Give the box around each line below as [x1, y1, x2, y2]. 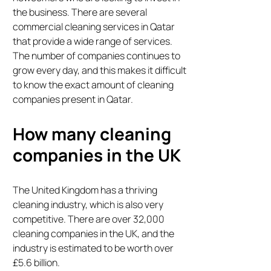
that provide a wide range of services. [13, 34, 173, 48]
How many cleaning [13, 122, 172, 146]
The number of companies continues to [13, 49, 181, 63]
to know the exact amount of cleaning [13, 78, 174, 92]
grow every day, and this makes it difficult [13, 64, 187, 77]
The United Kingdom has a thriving [13, 183, 158, 197]
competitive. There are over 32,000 [13, 212, 165, 226]
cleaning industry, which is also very [13, 198, 164, 212]
